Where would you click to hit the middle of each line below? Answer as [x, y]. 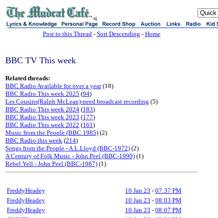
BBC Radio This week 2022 [42, 125]
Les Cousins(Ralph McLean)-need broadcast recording [77, 101]
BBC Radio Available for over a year [53, 86]
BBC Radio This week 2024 [42, 109]
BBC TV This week [41, 60]
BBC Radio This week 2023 [42, 117]
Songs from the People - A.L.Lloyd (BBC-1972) [68, 148]
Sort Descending [118, 34]
